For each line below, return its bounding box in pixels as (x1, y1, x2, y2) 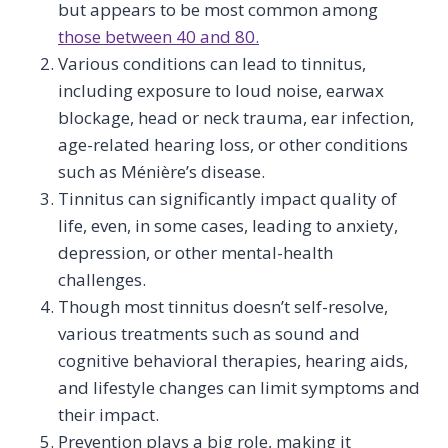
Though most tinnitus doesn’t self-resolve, (58, 295, 388, 318)
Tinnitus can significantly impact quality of (58, 187, 397, 210)
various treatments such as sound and (58, 322, 360, 345)
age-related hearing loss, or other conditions (58, 133, 408, 156)
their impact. (58, 403, 159, 426)
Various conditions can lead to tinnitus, (58, 52, 366, 75)
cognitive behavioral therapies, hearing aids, (58, 349, 408, 372)
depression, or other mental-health (58, 241, 333, 264)
